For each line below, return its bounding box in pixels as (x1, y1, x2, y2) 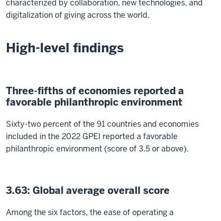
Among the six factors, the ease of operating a (6, 207, 174, 218)
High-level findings (6, 39, 124, 56)
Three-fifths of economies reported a (6, 84, 184, 97)
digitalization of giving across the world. (6, 9, 149, 20)
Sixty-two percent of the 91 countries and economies (6, 118, 199, 129)
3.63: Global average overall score (6, 184, 170, 197)
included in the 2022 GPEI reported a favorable (6, 131, 178, 142)
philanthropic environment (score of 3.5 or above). (6, 143, 188, 154)
